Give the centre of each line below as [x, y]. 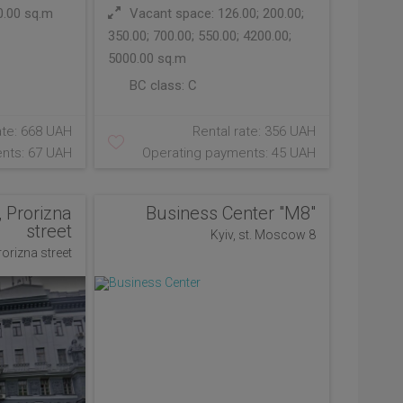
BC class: [157, 85]
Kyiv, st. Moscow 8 [263, 235]
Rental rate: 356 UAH [254, 131]
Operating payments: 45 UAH [228, 153]
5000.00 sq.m [148, 58]
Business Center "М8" [230, 213]
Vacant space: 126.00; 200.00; [215, 13]
